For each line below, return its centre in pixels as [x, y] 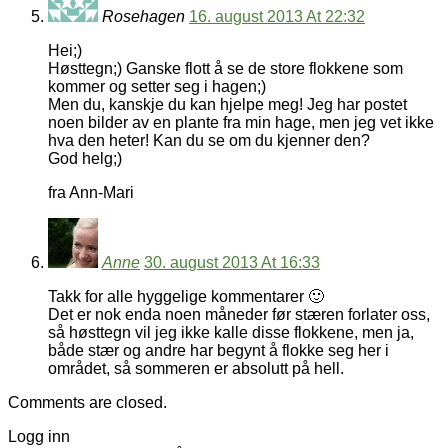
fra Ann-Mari [91, 193]
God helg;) [85, 159]
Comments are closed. [87, 403]
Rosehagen [143, 17]
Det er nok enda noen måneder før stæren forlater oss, [239, 315]
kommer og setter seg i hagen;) [157, 87]
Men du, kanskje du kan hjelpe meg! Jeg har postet [227, 105]
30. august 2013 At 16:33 [232, 263]
